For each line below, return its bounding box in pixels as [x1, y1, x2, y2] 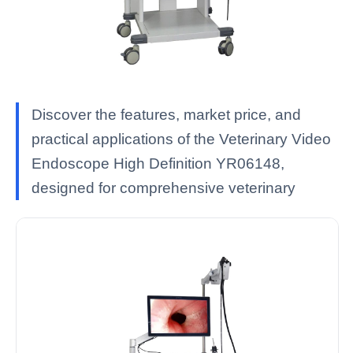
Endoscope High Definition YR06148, [32, 155, 284, 172]
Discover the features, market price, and [32, 106, 301, 123]
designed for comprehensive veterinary [32, 180, 295, 196]
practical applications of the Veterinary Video [32, 131, 331, 147]
